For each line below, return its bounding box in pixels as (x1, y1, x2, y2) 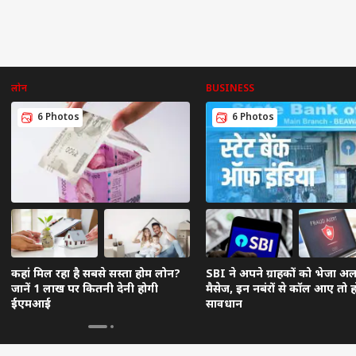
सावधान (206, 296, 242, 312)
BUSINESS (206, 83, 254, 95)
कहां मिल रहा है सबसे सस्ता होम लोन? (11, 266, 180, 282)
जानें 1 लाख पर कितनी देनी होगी (11, 281, 158, 297)
